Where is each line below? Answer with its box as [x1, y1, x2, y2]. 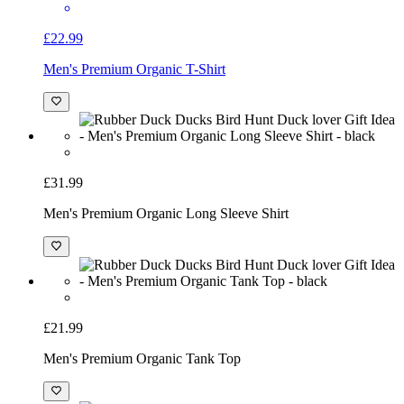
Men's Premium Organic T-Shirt [43, 75, 225, 91]
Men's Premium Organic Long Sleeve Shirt [43, 219, 289, 235]
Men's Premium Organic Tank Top [43, 363, 241, 380]
